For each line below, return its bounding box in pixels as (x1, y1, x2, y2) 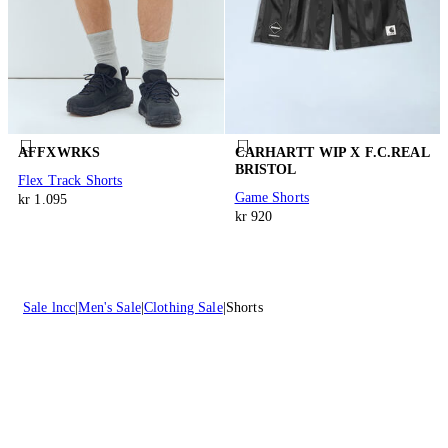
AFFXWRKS (18, 145, 101, 161)
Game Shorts (234, 190, 310, 206)
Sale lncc (23, 300, 76, 316)
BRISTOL (234, 162, 297, 178)
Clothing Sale (143, 300, 223, 316)
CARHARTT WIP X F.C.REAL (234, 145, 429, 161)
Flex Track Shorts (18, 173, 123, 189)
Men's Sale (78, 300, 141, 316)
